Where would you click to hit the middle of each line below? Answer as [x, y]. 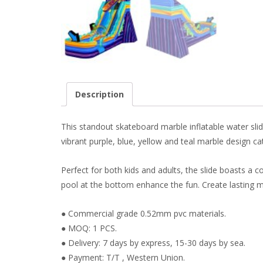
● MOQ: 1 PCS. [89, 228]
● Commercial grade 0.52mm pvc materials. [144, 214]
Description [100, 94]
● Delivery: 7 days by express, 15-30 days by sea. [153, 243]
